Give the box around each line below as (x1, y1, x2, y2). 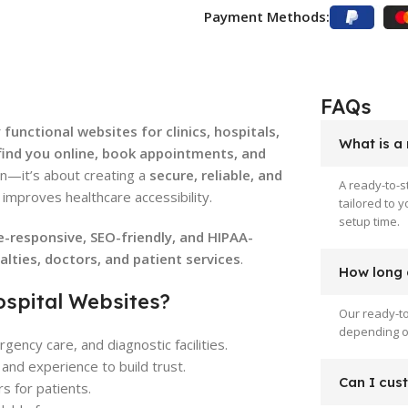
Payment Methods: (203, 6, 330, 25)
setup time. (338, 212, 400, 229)
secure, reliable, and (149, 165, 282, 184)
